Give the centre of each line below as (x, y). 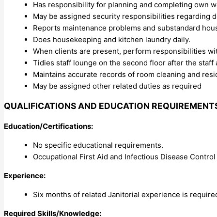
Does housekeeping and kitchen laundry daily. (112, 39)
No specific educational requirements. (98, 145)
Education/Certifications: (48, 126)
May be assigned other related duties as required (117, 86)
